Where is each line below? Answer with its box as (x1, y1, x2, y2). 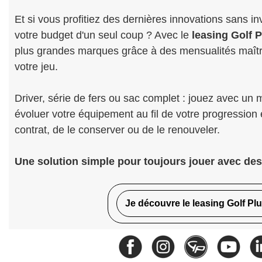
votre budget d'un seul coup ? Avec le (15, 29, 189, 41)
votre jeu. (15, 61, 58, 73)
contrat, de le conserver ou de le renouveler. (15, 124, 220, 136)
